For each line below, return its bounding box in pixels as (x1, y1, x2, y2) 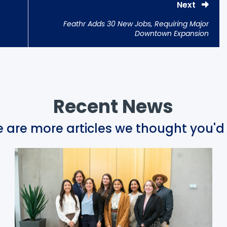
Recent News (53, 94, 174, 120)
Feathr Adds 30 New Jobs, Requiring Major (63, 19, 209, 29)
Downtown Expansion (135, 28, 209, 39)
